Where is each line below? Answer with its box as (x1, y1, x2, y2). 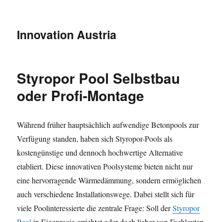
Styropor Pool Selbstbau (17, 68, 180, 88)
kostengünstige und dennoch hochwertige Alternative (17, 147, 183, 158)
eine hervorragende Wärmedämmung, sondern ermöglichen (17, 175, 202, 185)
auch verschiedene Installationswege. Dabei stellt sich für (17, 189, 195, 199)
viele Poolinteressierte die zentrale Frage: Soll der (17, 203, 173, 213)
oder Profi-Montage (17, 85, 145, 106)
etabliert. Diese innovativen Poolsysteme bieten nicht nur (17, 161, 193, 171)
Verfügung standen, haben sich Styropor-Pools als (17, 133, 173, 144)
